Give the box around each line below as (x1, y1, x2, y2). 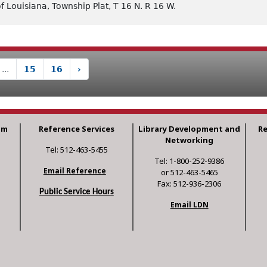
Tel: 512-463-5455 (45, 144, 108, 156)
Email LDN (170, 200, 209, 210)
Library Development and (138, 123, 241, 135)
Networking (165, 135, 214, 146)
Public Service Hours (39, 188, 114, 197)
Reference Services (38, 123, 114, 135)
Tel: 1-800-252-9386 (154, 156, 225, 167)
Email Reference (43, 166, 106, 176)
